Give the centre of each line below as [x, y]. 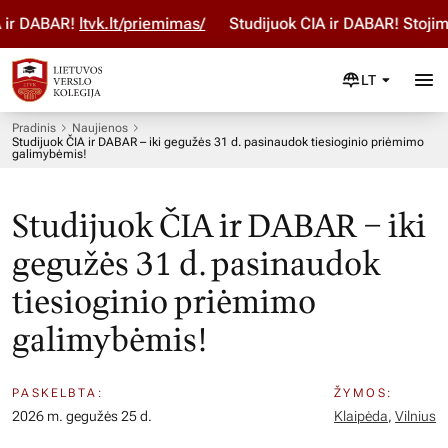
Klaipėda [361, 416]
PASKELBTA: [57, 393]
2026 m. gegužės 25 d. [82, 416]
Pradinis [34, 128]
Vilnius [415, 416]
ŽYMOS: [363, 393]
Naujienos [100, 128]
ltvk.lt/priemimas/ [123, 23]
